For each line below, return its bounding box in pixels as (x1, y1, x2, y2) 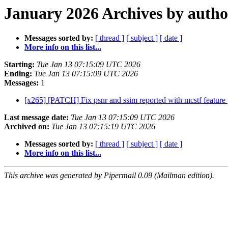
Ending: (4, 69, 32, 78)
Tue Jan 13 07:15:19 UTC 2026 (51, 122, 155, 131)
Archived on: (4, 122, 49, 131)
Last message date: (4, 113, 69, 122)
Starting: (4, 60, 35, 69)
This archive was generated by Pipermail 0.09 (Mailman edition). (4, 171, 214, 180)
